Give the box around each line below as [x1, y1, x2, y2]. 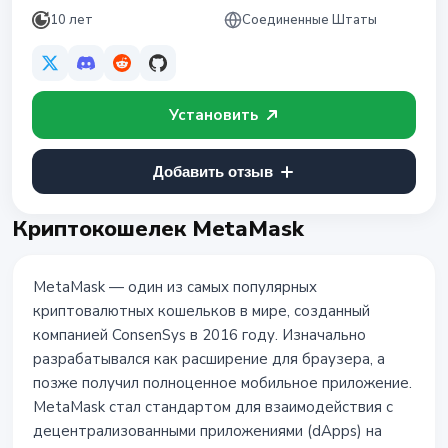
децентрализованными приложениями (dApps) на [33, 421, 382, 441]
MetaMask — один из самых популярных [33, 277, 317, 297]
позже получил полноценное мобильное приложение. [33, 373, 412, 393]
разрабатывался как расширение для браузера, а [33, 349, 385, 369]
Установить [168, 105, 258, 125]
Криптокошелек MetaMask [12, 214, 304, 244]
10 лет [50, 11, 93, 29]
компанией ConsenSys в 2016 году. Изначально [33, 325, 366, 345]
